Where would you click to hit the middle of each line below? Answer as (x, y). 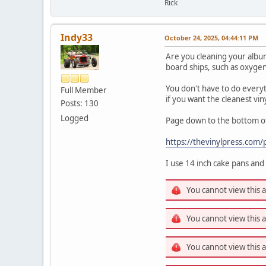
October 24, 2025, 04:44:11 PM (211, 38)
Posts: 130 (80, 104)
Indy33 (77, 38)
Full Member (84, 91)
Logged (75, 118)
